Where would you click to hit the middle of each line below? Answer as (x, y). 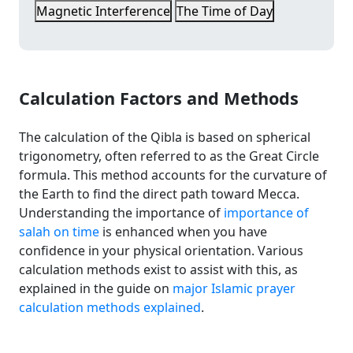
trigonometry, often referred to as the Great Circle (169, 156)
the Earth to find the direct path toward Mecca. (159, 194)
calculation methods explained (110, 307)
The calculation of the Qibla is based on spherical (165, 137)
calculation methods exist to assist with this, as (158, 269)
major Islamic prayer (234, 288)
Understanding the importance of (121, 213)
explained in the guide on (96, 288)
